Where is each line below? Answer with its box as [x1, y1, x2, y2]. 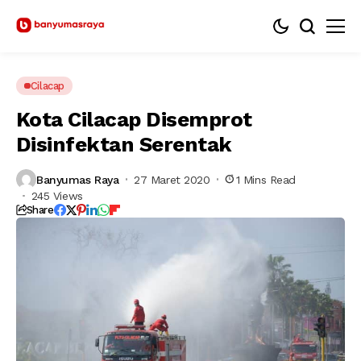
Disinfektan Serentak [16, 132, 232, 156]
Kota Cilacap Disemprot [16, 107, 252, 131]
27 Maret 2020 [134, 172, 210, 186]
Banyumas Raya [36, 172, 119, 186]
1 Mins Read [235, 172, 297, 186]
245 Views [31, 189, 83, 202]
